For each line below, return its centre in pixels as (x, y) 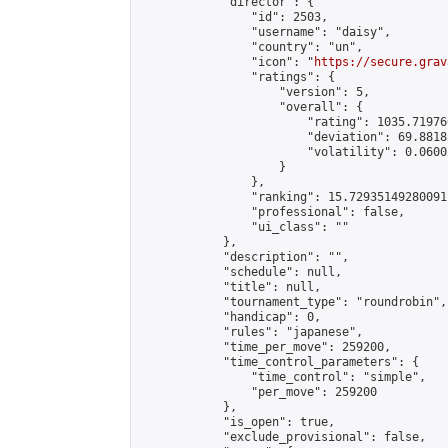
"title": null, (230, 287)
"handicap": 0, (230, 317)
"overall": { (251, 107)
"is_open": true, (237, 422)
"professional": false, (272, 212)
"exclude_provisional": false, (282, 437)
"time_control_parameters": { (279, 362)
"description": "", (244, 257)
